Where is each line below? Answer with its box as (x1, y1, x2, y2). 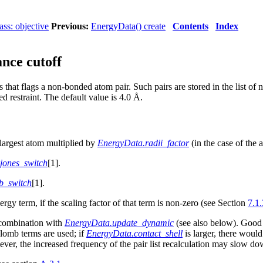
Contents (173, 21, 208, 31)
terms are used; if (19, 228, 86, 238)
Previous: (51, 21, 89, 31)
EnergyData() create (91, 21, 166, 31)
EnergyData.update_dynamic (65, 217, 174, 228)
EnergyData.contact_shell (86, 228, 183, 238)
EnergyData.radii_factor (97, 137, 189, 148)
